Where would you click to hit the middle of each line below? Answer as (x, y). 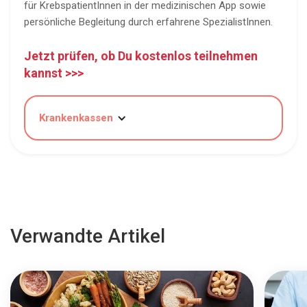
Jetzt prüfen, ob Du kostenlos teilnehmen (141, 56)
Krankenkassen (76, 118)
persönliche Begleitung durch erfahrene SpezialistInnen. (148, 22)
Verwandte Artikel (88, 236)
